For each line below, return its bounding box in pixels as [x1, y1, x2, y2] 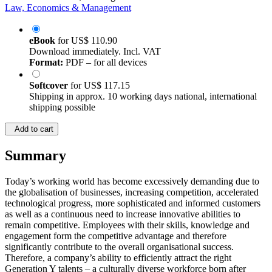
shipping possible [29, 102, 95, 113]
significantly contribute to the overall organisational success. [5, 242, 234, 253]
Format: [29, 57, 63, 68]
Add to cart [10, 124, 53, 134]
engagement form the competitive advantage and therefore [5, 231, 226, 242]
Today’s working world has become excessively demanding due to [5, 176, 259, 187]
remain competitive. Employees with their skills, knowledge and [5, 220, 250, 231]
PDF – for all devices [63, 57, 147, 68]
